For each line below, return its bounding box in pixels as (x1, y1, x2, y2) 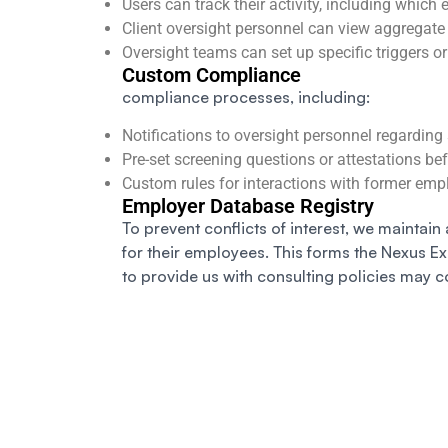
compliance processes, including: (122, 87, 370, 108)
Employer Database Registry (122, 194, 374, 219)
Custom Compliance (122, 63, 301, 88)
